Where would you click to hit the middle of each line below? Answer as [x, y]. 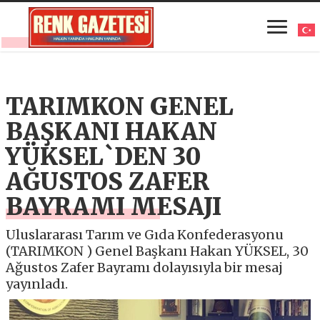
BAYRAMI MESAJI [114, 206]
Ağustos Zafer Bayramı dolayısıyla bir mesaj [145, 267]
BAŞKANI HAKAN [112, 131]
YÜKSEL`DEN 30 [104, 156]
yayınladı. [37, 284]
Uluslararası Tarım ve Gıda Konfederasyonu [145, 234]
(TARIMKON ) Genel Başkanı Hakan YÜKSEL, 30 [157, 251]
